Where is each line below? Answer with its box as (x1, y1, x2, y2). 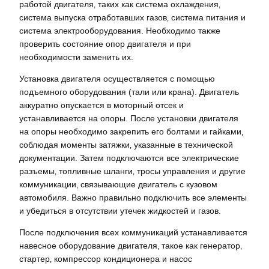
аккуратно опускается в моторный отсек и (19, 100, 184, 110)
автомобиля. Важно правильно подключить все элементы (19, 192, 247, 202)
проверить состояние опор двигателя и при (19, 38, 191, 49)
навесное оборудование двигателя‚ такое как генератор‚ (19, 241, 242, 251)
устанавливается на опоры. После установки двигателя (19, 113, 238, 123)
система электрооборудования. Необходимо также (19, 25, 220, 35)
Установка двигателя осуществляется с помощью (19, 73, 215, 83)
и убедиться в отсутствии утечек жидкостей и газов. (19, 205, 221, 216)
